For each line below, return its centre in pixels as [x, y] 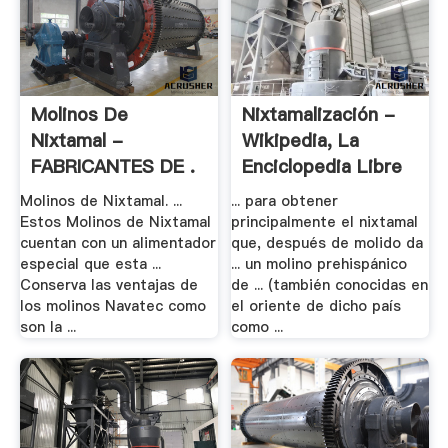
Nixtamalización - [319, 114]
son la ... [47, 327]
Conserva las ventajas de [108, 285]
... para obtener [285, 201]
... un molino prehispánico [319, 264]
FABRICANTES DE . [112, 166]
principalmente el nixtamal [325, 222]
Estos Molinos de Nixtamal [115, 222]
